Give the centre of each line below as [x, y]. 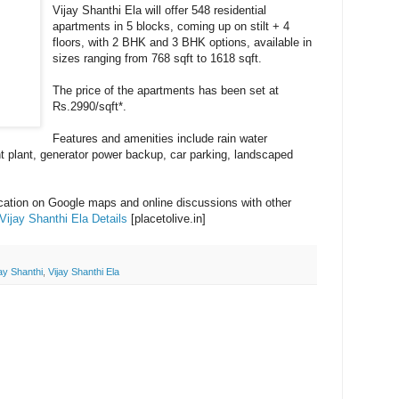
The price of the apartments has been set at [166, 90]
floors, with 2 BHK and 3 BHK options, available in [183, 42]
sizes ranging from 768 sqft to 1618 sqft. [158, 58]
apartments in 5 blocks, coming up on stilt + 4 [171, 26]
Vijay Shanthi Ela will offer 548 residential [160, 10]
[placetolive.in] [167, 218]
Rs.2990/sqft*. [90, 106]
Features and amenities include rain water [160, 138]
